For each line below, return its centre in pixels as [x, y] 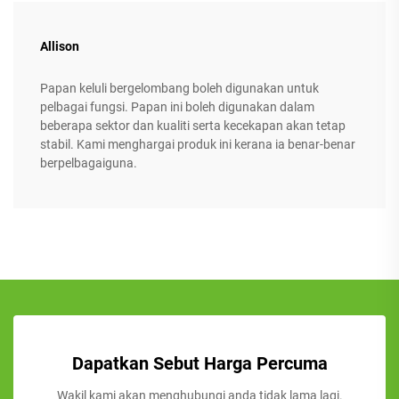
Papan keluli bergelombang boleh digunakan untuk [179, 89]
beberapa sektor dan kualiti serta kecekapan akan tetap [193, 126]
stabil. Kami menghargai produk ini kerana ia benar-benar [198, 145]
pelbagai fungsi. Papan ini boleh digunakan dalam [177, 107]
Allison [60, 47]
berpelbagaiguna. [89, 163]
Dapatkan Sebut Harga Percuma [199, 364]
